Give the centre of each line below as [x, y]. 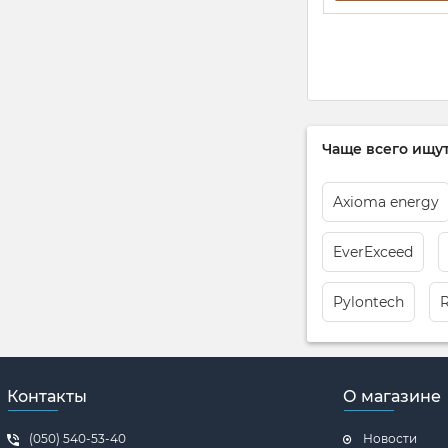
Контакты [47, 396]
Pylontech [368, 302]
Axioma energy [386, 202]
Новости [390, 438]
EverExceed [373, 252]
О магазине [392, 396]
